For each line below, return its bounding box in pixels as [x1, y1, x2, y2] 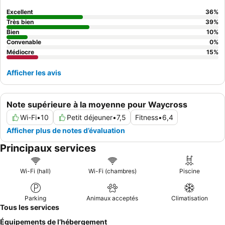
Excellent [7, 8, 33, 16]
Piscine [179, 167, 200, 175]
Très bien [7, 18, 34, 26]
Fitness [135, 113, 158, 122]
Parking [25, 194, 47, 202]
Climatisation [171, 194, 208, 202]
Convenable [7, 38, 41, 46]
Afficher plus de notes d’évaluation [7, 126, 125, 135]
